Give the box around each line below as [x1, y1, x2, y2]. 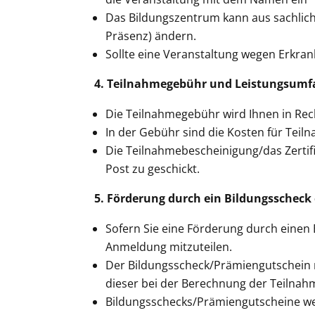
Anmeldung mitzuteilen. [105, 238, 233, 255]
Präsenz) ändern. [105, 27, 197, 44]
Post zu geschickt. [105, 160, 200, 176]
